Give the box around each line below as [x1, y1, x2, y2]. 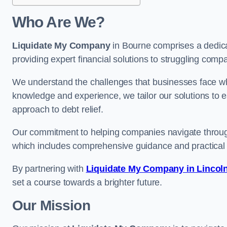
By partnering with [12, 164, 86, 174]
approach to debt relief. [12, 104, 103, 115]
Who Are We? [12, 14, 105, 30]
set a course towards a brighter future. [12, 177, 162, 187]
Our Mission [12, 198, 90, 213]
